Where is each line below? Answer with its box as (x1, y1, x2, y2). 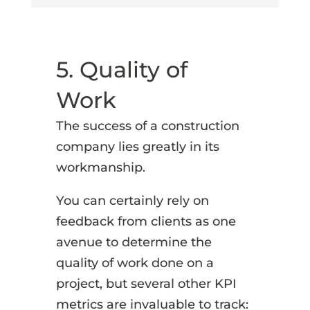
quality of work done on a (55, 255, 214, 271)
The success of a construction (55, 118, 239, 134)
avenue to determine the (55, 234, 212, 250)
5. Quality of (55, 55, 188, 83)
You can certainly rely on (55, 192, 209, 208)
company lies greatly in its (55, 138, 219, 154)
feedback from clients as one (55, 213, 236, 229)
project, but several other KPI (55, 275, 237, 291)
